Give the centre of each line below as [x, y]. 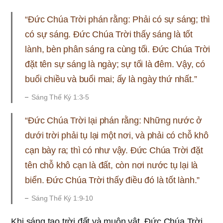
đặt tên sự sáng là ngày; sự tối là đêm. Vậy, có [115, 64]
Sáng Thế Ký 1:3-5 [60, 97]
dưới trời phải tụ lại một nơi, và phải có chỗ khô [117, 135]
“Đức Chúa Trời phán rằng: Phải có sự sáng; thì [118, 19]
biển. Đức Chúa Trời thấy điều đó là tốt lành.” [112, 180]
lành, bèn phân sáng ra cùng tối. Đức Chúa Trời [118, 49]
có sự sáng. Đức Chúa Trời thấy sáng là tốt [109, 34]
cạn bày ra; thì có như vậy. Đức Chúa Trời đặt [114, 150]
